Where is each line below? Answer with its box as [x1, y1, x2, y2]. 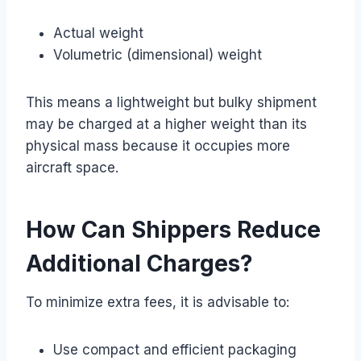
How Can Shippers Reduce [26, 215, 321, 243]
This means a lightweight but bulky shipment [26, 93, 317, 110]
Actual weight [53, 24, 143, 41]
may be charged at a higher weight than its [26, 115, 307, 132]
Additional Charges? [26, 249, 253, 277]
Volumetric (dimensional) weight [53, 46, 262, 63]
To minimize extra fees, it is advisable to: [26, 293, 289, 310]
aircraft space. [26, 159, 118, 176]
